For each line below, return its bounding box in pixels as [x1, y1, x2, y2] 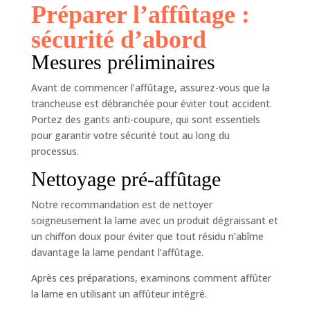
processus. [30, 144, 79, 158]
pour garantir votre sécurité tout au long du [30, 128, 230, 142]
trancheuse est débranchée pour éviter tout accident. [30, 96, 272, 110]
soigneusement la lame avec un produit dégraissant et [30, 213, 278, 227]
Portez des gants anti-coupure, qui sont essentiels [30, 112, 260, 126]
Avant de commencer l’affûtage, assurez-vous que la [30, 80, 270, 94]
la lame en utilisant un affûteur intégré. [30, 286, 207, 300]
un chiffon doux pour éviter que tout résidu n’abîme [30, 229, 264, 243]
